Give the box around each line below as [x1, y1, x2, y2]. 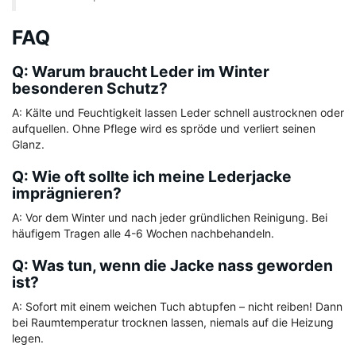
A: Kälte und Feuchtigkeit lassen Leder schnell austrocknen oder [12, 106, 344, 120]
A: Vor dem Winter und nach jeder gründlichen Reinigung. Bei [12, 211, 327, 225]
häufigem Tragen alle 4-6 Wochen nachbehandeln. [12, 226, 274, 241]
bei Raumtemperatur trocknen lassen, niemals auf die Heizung [12, 315, 334, 330]
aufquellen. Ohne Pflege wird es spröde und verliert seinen [12, 122, 315, 136]
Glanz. [12, 137, 44, 152]
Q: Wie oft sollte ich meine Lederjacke [12, 167, 292, 187]
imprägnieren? [12, 184, 122, 203]
